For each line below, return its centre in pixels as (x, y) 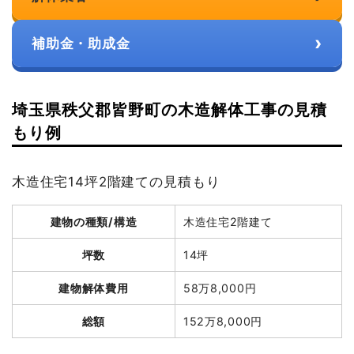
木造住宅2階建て (228, 222)
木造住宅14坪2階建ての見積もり (116, 182)
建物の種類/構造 (94, 222)
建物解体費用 (94, 288)
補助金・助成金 (81, 44)
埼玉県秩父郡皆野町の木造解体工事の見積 (169, 110)
